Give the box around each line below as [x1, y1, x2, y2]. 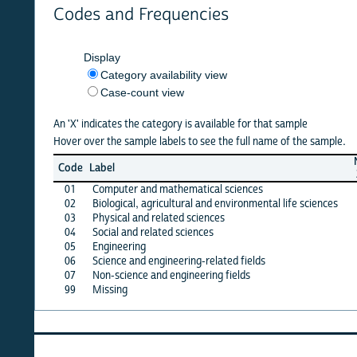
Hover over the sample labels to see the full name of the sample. [18, 134, 312, 149]
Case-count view [65, 85, 150, 99]
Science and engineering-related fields [57, 253, 231, 269]
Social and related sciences [57, 225, 179, 240]
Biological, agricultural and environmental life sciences [57, 196, 304, 211]
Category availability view [65, 68, 193, 81]
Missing [57, 282, 93, 297]
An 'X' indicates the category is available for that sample [18, 116, 273, 131]
